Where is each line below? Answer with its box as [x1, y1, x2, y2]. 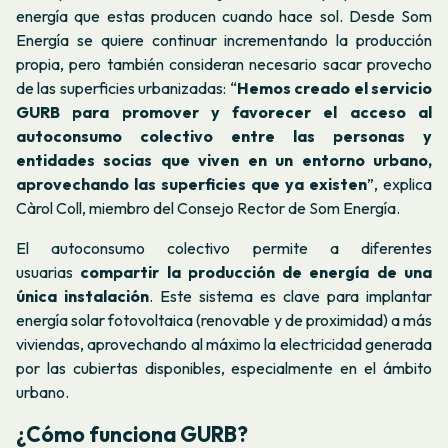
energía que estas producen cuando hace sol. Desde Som [16, 6, 432, 27]
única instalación [16, 285, 149, 306]
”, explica [367, 174, 432, 195]
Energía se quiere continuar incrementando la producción [16, 30, 432, 51]
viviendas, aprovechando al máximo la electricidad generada [16, 333, 432, 354]
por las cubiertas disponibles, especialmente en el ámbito [16, 357, 432, 378]
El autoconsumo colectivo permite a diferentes [16, 237, 432, 258]
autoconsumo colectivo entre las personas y [16, 126, 432, 147]
